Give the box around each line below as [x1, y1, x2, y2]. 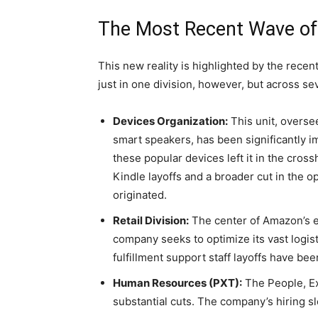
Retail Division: [113, 214, 189, 228]
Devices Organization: [113, 114, 228, 128]
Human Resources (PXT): [113, 276, 242, 290]
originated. [113, 188, 167, 202]
